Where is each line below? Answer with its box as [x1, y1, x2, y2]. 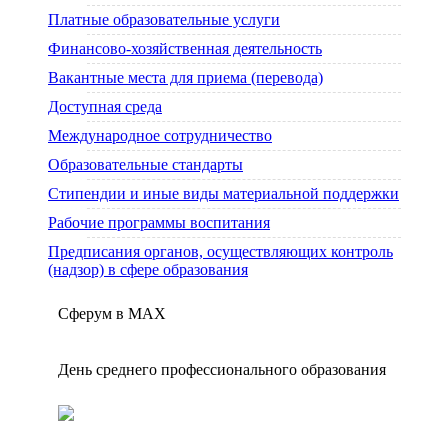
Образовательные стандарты [48, 156, 243, 173]
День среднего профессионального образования [58, 361, 386, 378]
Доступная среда [48, 98, 162, 115]
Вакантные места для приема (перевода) [48, 69, 323, 86]
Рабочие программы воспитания [48, 214, 270, 231]
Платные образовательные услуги [48, 11, 280, 28]
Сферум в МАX [58, 305, 166, 322]
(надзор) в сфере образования [48, 261, 248, 278]
